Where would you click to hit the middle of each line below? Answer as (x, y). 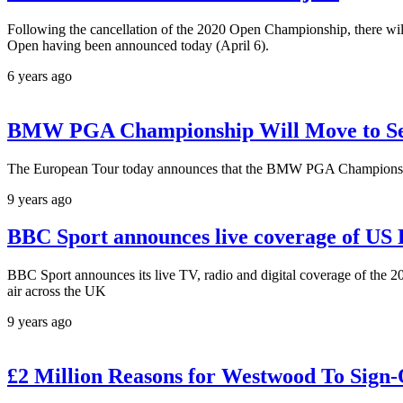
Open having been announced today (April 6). (138, 45)
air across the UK (57, 291)
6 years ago (40, 76)
